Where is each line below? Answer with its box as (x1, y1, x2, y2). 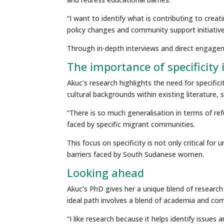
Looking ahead (67, 165, 144, 180)
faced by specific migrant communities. (67, 119, 195, 129)
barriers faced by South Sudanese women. (67, 149, 204, 159)
